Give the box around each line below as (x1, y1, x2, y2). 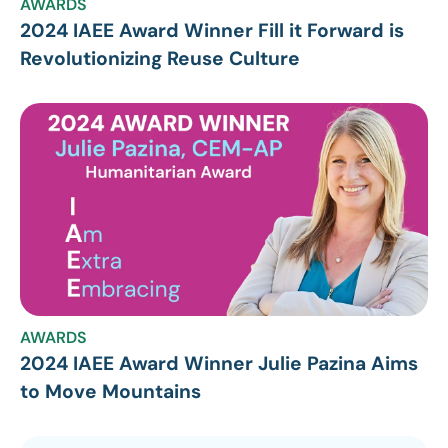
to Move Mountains (20, 379, 201, 405)
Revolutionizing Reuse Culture (20, 45, 300, 71)
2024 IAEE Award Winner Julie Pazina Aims (20, 351, 418, 377)
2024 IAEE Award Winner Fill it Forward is (20, 17, 404, 43)
